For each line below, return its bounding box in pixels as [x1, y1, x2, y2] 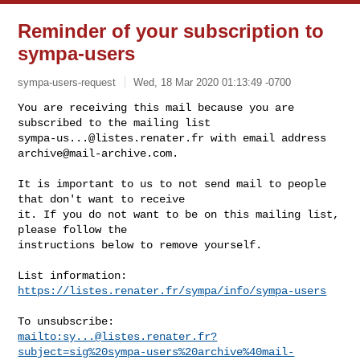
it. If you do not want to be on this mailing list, [18, 207, 340, 221]
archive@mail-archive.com [18, 146, 173, 160]
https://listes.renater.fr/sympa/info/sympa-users [18, 284, 327, 297]
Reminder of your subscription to [18, 20, 325, 42]
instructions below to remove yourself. [18, 238, 263, 252]
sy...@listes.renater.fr [63, 329, 211, 343]
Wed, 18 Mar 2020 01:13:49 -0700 [133, 76, 292, 88]
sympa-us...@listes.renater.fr [18, 131, 205, 145]
